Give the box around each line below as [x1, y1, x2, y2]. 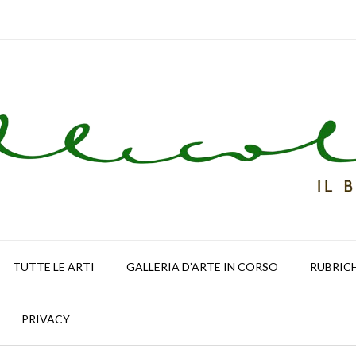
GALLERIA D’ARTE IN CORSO [126, 259, 278, 273]
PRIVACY [21, 311, 70, 326]
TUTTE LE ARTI [13, 259, 95, 273]
